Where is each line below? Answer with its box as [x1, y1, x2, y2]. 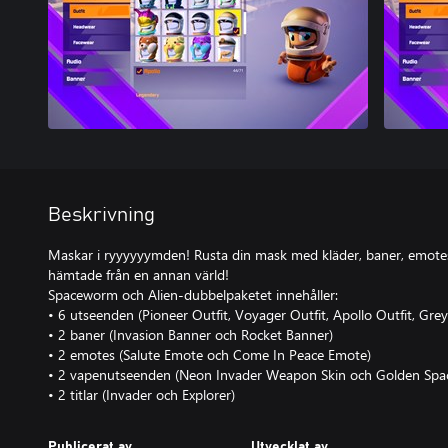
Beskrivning [48, 204, 155, 225]
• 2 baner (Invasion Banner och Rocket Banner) [48, 324, 333, 344]
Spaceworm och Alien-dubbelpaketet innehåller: [48, 284, 338, 304]
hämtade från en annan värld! [48, 264, 229, 284]
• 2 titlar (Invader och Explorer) [48, 384, 235, 404]
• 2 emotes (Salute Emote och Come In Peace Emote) [48, 344, 371, 364]
